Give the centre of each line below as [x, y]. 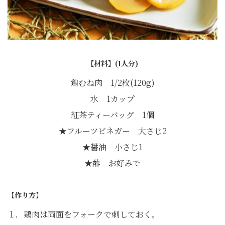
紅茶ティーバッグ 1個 [113, 115]
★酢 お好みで [113, 163]
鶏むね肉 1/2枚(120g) [113, 83]
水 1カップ [113, 99]
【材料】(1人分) [113, 64]
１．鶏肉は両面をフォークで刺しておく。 [84, 214]
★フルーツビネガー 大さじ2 [113, 131]
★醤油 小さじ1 [113, 147]
